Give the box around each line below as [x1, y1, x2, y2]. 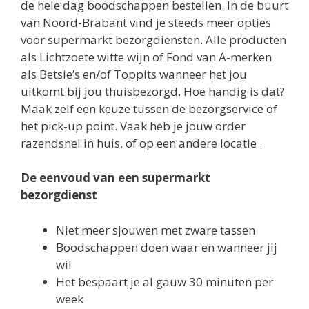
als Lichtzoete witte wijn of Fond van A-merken [21, 48, 272, 65]
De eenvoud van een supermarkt [21, 170, 210, 186]
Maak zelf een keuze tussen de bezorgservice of [21, 100, 277, 117]
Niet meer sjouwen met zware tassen [56, 221, 255, 238]
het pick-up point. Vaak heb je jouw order [21, 117, 246, 134]
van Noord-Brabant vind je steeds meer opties [21, 14, 271, 30]
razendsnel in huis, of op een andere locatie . [21, 134, 262, 151]
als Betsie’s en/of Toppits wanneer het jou [21, 66, 247, 82]
